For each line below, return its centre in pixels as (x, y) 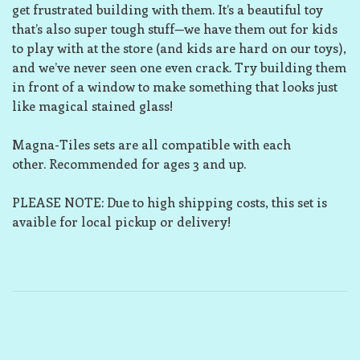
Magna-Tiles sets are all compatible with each (151, 144)
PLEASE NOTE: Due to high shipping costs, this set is (170, 202)
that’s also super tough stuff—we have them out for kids (175, 29)
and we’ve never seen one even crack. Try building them (179, 67)
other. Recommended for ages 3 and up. (129, 164)
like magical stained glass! (94, 106)
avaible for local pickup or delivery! (121, 221)
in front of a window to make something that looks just (175, 86)
